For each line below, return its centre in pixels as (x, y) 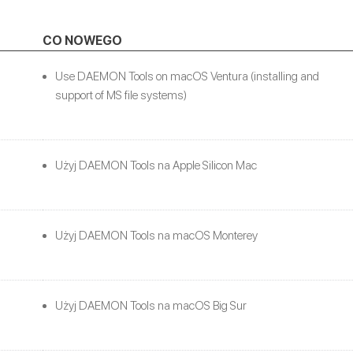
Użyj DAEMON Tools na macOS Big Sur (151, 305)
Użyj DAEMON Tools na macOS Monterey (156, 235)
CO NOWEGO (82, 40)
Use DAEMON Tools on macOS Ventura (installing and (187, 76)
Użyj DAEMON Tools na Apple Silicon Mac (156, 165)
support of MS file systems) (121, 95)
